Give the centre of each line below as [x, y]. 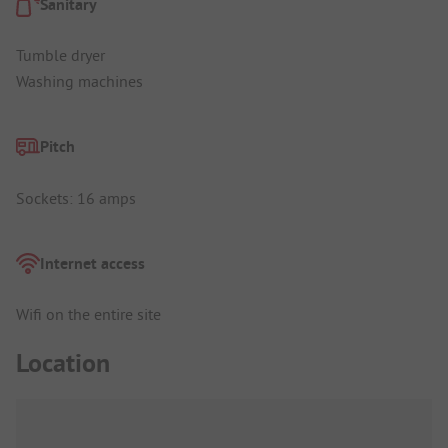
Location [63, 362]
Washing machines [79, 80]
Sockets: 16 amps [76, 197]
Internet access [92, 263]
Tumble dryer [60, 54]
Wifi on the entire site [88, 314]
